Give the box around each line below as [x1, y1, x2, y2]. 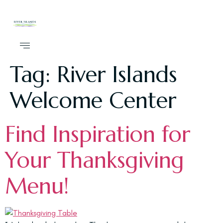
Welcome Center [10, 87, 176, 114]
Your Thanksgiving [5, 146, 184, 174]
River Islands [57, 61, 177, 88]
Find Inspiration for [5, 120, 190, 148]
